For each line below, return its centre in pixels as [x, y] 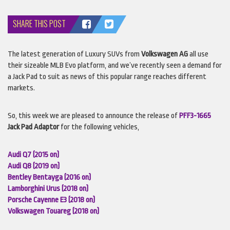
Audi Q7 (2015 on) [33, 155]
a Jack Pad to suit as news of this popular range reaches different [107, 76]
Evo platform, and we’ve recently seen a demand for [143, 65]
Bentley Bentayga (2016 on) [49, 177]
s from [130, 54]
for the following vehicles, [100, 127]
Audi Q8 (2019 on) [34, 166]
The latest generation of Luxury [57, 54]
